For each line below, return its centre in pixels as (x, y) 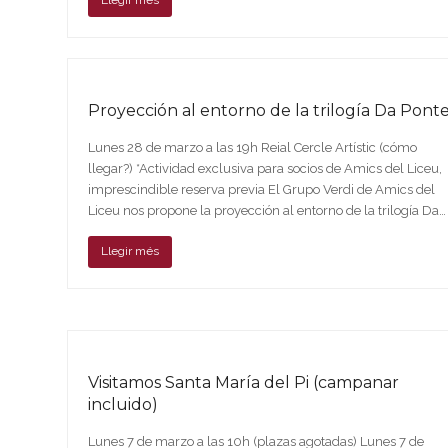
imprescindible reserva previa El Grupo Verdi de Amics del (262, 189)
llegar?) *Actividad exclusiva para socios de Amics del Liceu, (265, 168)
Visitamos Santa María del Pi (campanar (244, 382)
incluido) (123, 404)
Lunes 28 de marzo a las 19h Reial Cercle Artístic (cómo (253, 147)
